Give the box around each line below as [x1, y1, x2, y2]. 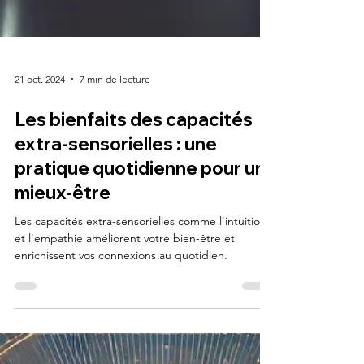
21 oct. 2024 [15, 115, 65, 128]
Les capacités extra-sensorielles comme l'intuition [15, 256, 266, 271]
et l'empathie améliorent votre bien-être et [15, 273, 235, 288]
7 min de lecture [80, 115, 150, 128]
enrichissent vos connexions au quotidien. [15, 290, 227, 305]
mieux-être [15, 223, 110, 246]
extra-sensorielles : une [15, 175, 217, 197]
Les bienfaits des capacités [15, 150, 253, 173]
